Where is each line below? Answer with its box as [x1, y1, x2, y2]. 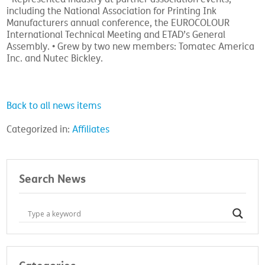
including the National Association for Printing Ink [7, 5, 217, 17]
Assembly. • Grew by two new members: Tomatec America [7, 41, 255, 53]
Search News [19, 172, 86, 186]
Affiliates [72, 124, 110, 135]
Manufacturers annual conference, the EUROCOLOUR [7, 17, 230, 29]
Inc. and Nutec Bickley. [7, 53, 104, 64]
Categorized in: [7, 124, 73, 135]
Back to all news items [7, 100, 102, 112]
